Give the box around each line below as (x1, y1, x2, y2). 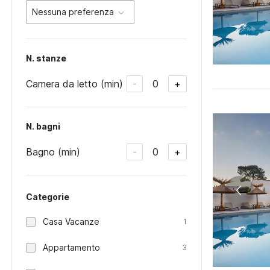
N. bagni (26, 121, 60, 131)
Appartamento (43, 242, 100, 253)
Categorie (26, 192, 69, 202)
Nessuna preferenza (32, 7, 114, 17)
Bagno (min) (26, 145, 80, 158)
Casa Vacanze (43, 216, 99, 227)
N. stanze (26, 53, 66, 63)
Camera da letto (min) (26, 77, 123, 90)
